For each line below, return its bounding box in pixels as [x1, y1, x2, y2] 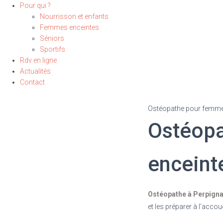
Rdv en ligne [20, 56, 57, 64]
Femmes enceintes [40, 23, 99, 31]
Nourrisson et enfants [40, 12, 109, 20]
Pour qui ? [20, 1, 51, 9]
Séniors [40, 34, 64, 42]
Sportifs [40, 45, 65, 53]
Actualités [20, 67, 51, 75]
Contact [20, 78, 45, 86]
